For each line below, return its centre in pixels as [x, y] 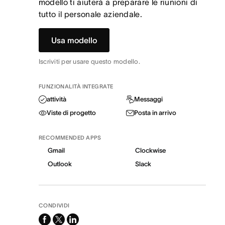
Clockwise [151, 150]
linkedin [81, 219]
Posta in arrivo [155, 113]
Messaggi [149, 99]
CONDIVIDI [54, 205]
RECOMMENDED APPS [70, 138]
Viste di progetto [71, 113]
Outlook [60, 164]
